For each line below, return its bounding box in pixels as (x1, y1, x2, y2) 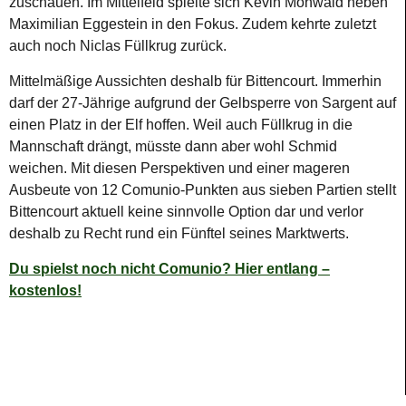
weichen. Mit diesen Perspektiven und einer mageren (9, 160, 350, 177)
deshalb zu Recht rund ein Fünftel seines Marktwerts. (9, 226, 349, 242)
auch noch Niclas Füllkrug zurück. (9, 38, 227, 54)
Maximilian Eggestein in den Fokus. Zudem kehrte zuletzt (9, 16, 376, 33)
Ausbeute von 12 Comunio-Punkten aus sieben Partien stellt (9, 182, 396, 198)
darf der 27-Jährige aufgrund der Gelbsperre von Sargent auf (9, 95, 396, 111)
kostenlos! (9, 283, 82, 299)
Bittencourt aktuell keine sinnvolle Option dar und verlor (9, 204, 363, 220)
